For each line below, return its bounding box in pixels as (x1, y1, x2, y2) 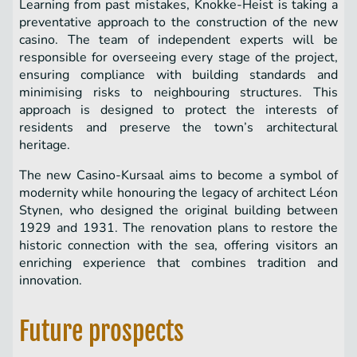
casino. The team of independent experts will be (19, 31, 338, 49)
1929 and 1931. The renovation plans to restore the (19, 219, 338, 237)
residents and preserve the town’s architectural (19, 119, 338, 137)
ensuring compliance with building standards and (19, 66, 338, 84)
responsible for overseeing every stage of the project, (19, 49, 338, 67)
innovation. (19, 272, 82, 290)
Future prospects (19, 316, 184, 348)
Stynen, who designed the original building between (19, 202, 338, 220)
